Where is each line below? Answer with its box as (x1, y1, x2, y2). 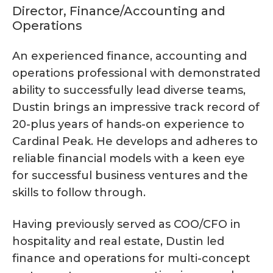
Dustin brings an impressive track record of (12, 101, 260, 115)
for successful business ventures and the (12, 169, 248, 183)
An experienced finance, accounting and (12, 49, 247, 63)
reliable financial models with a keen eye (12, 152, 245, 166)
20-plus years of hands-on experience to (12, 118, 244, 132)
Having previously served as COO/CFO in (12, 218, 241, 232)
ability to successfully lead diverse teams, (12, 83, 246, 97)
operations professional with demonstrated (12, 66, 260, 80)
